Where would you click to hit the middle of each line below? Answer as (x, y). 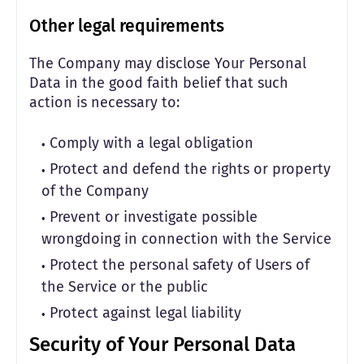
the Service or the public (125, 287)
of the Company (95, 191)
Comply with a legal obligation (152, 143)
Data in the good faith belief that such (159, 83)
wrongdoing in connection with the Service (186, 239)
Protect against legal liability (145, 313)
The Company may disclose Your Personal (168, 63)
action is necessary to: (104, 102)
